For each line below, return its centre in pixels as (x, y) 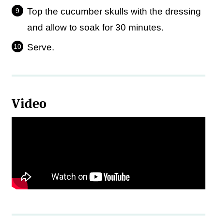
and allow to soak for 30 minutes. (95, 27)
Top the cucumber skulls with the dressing (114, 11)
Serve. (41, 47)
